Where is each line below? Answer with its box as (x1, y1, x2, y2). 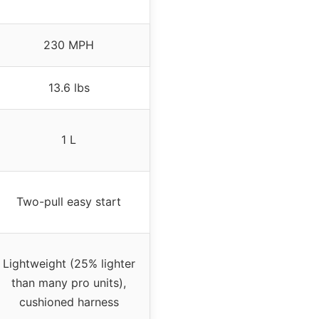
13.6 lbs (48, 80, 90, 95)
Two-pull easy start (16, 194, 121, 209)
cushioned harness (19, 294, 119, 309)
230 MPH (43, 37, 94, 52)
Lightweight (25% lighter (2, 256, 135, 271)
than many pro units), (11, 275, 126, 290)
